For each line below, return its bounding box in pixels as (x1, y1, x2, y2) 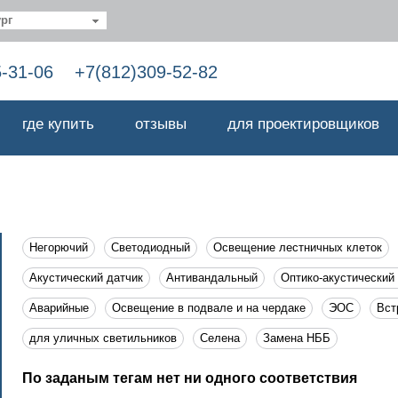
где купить (22, 115, 94, 132)
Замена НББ (263, 331, 330, 345)
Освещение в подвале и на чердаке (112, 301, 306, 314)
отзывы (135, 115, 187, 132)
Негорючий (29, 241, 88, 254)
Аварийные (29, 301, 89, 314)
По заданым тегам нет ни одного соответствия (22, 370, 357, 386)
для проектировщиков (227, 115, 379, 132)
